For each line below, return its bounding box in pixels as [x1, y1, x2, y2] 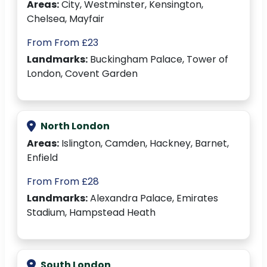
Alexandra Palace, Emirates [88, 191, 218, 206]
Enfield [27, 151, 58, 165]
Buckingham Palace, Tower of [88, 52, 228, 67]
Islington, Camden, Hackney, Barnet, [59, 136, 229, 151]
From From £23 [27, 36, 98, 50]
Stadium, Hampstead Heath [27, 206, 156, 220]
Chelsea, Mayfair [27, 12, 104, 26]
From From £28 [27, 175, 99, 189]
